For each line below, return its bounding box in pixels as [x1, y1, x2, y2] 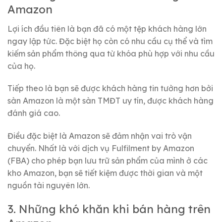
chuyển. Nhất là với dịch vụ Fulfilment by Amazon [7, 143, 194, 154]
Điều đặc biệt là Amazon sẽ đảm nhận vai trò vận [7, 131, 192, 141]
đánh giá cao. [7, 108, 60, 118]
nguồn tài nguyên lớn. [7, 180, 90, 191]
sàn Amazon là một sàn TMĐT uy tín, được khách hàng [7, 96, 214, 106]
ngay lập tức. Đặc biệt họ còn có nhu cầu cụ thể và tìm [7, 36, 213, 46]
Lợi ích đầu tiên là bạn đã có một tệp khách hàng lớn [7, 23, 207, 34]
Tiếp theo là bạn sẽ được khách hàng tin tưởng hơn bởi [7, 83, 213, 94]
